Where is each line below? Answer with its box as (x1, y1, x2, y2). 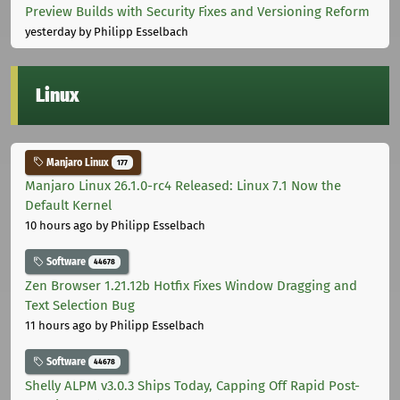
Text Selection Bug (25, 297, 135, 314)
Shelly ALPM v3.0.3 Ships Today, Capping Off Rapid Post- (25, 377, 360, 394)
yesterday (25, 24, 76, 38)
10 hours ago (25, 219, 93, 233)
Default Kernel (25, 197, 112, 214)
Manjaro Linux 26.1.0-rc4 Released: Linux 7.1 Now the (25, 178, 341, 195)
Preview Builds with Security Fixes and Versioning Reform (25, 3, 370, 20)
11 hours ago (25, 319, 92, 333)
